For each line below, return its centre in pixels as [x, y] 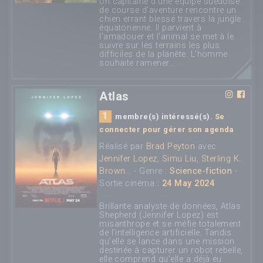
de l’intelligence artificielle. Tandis [166, 233]
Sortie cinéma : [131, 184]
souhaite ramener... [137, 63]
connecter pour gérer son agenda [167, 130]
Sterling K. [221, 159]
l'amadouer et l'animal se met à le [167, 36]
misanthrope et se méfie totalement [170, 224]
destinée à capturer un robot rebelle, [171, 251]
